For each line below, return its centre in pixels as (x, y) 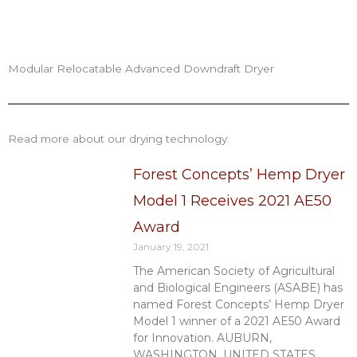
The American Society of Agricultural (233, 271)
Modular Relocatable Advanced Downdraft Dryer (141, 69)
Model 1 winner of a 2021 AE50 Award (236, 322)
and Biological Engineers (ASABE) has (237, 288)
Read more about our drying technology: (119, 139)
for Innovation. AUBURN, (202, 338)
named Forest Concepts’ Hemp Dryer (238, 305)
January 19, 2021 (171, 247)
